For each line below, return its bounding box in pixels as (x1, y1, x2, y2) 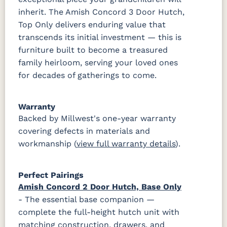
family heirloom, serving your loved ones (18, 58, 178, 68)
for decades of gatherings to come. (18, 70, 157, 81)
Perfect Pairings (18, 170, 84, 180)
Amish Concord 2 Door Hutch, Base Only (18, 182, 181, 192)
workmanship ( (18, 139, 77, 149)
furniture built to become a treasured (18, 45, 168, 55)
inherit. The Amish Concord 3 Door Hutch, (18, 7, 184, 17)
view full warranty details (77, 139, 175, 149)
